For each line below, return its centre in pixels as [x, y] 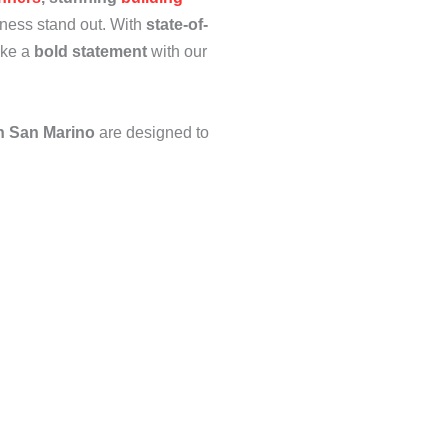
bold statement [90, 51]
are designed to [154, 132]
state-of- [177, 24]
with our [177, 51]
